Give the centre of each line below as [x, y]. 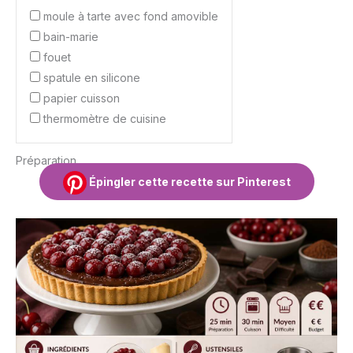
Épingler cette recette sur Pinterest [188, 181]
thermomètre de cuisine [105, 118]
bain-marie [71, 36]
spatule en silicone [92, 77]
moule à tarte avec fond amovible [131, 16]
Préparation [46, 160]
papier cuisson [82, 98]
